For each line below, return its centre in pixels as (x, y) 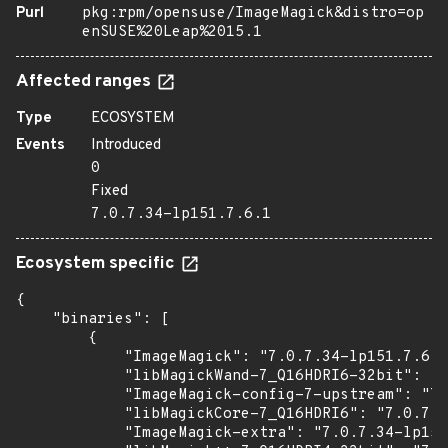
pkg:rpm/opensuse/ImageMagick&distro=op (253, 13)
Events (40, 145)
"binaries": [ (92, 319)
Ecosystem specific (97, 264)
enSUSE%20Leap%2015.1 (172, 32)
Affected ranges (85, 82)
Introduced (126, 145)
